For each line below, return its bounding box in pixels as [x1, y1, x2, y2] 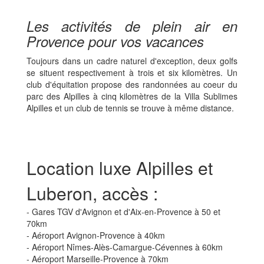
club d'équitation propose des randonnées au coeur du [27, 78, 237, 90]
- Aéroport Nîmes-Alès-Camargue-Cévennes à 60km [27, 240, 223, 253]
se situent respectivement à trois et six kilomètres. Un [27, 66, 237, 78]
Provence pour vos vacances [27, 31, 204, 51]
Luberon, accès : [27, 180, 158, 206]
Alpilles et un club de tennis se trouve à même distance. [27, 101, 236, 114]
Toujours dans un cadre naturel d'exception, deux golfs [27, 54, 237, 67]
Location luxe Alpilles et [27, 154, 213, 180]
